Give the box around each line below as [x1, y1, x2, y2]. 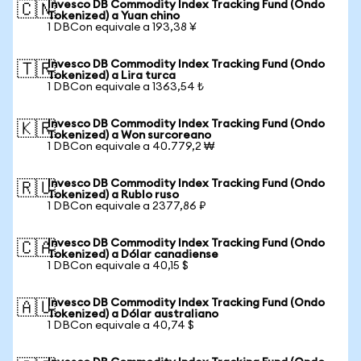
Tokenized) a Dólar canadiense [48, 249, 218, 260]
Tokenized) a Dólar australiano [48, 309, 218, 320]
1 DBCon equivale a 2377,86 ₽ [48, 201, 206, 212]
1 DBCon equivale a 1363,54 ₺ [48, 81, 204, 93]
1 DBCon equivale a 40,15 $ [48, 260, 189, 272]
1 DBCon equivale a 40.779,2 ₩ [48, 141, 214, 152]
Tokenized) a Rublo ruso [48, 189, 179, 201]
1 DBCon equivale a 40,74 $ [48, 320, 194, 331]
